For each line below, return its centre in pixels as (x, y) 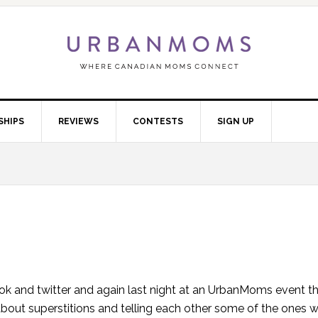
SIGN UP (236, 121)
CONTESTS (158, 121)
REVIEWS (78, 121)
